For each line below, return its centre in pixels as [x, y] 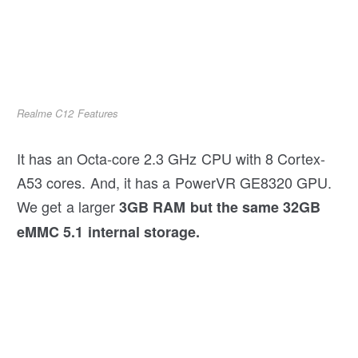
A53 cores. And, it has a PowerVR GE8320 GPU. [175, 182]
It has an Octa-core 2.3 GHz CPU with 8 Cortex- [171, 158]
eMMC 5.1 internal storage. [108, 231]
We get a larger [68, 206]
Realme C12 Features [68, 113]
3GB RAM [153, 207]
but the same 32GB [255, 207]
